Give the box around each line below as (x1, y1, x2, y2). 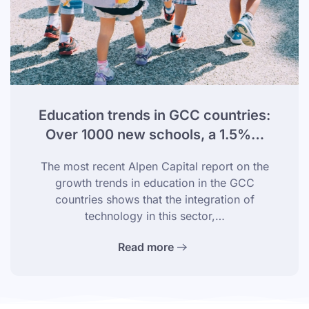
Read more (118, 240, 174, 255)
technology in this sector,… (84, 208, 225, 223)
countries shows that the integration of (54, 192, 255, 206)
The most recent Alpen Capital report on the (40, 159, 269, 173)
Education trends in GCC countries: (39, 106, 270, 123)
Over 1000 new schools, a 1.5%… (45, 126, 264, 143)
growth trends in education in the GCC (54, 175, 255, 190)
